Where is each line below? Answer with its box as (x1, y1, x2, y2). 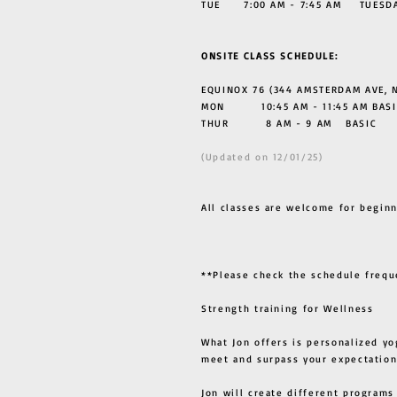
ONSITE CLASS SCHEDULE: (201, 49, 339, 62)
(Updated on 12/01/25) (201, 150, 323, 163)
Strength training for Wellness (201, 301, 374, 315)
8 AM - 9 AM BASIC (265, 116, 378, 129)
